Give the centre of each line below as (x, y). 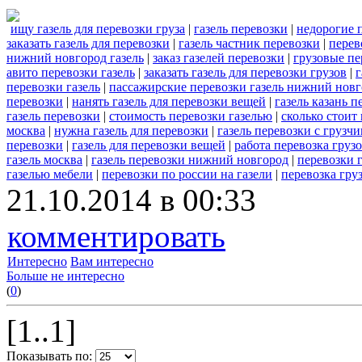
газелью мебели (50, 175)
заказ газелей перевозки (219, 58)
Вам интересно (112, 262)
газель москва (44, 160)
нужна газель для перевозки (131, 131)
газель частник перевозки (249, 44)
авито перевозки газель (71, 73)
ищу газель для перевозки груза (98, 29)
